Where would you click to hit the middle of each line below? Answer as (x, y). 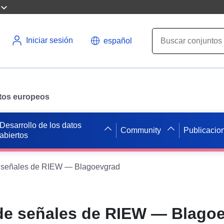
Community (140, 130)
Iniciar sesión (49, 40)
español (118, 40)
